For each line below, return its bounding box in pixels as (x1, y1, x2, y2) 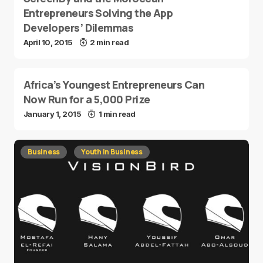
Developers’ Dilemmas (23, 21, 134, 35)
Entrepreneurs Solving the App (23, 6, 173, 20)
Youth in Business (81, 147, 143, 157)
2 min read (90, 38, 129, 47)
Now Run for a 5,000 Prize (23, 92, 150, 106)
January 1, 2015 (23, 109, 82, 119)
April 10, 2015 (23, 38, 73, 47)
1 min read (98, 109, 136, 119)
